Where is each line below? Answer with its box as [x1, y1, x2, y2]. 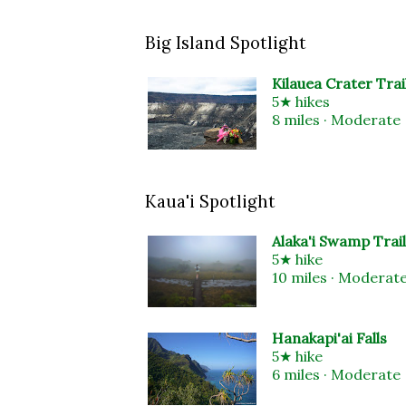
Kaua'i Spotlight [145, 189, 275, 212]
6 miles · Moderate [272, 365, 401, 384]
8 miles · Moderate [272, 110, 401, 129]
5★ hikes [272, 92, 330, 111]
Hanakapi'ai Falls [272, 329, 387, 348]
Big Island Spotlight [145, 32, 306, 54]
